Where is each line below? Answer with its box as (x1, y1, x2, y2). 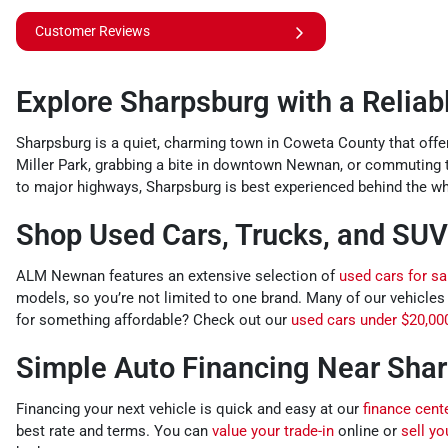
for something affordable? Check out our (16, 311, 291, 330)
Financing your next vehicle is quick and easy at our (16, 400, 363, 419)
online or (334, 422, 401, 441)
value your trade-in (212, 422, 334, 441)
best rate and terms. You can (16, 422, 212, 441)
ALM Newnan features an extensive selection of (16, 267, 339, 286)
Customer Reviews (35, 23, 150, 40)
